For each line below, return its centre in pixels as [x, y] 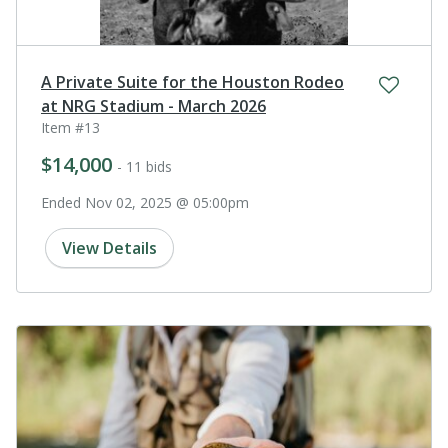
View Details [109, 248]
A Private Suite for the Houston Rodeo [192, 82]
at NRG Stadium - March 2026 [153, 106]
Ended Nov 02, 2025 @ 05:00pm [145, 203]
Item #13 [70, 128]
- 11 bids [144, 167]
